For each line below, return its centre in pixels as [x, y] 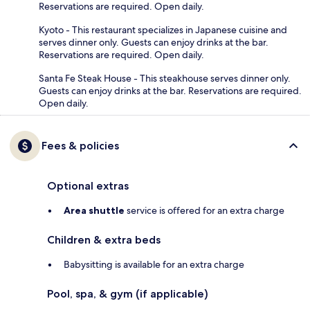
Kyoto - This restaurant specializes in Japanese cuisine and [163, 29]
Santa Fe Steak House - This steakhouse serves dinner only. [165, 78]
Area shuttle [94, 210]
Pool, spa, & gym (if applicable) [128, 293]
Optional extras [88, 185]
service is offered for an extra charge [204, 210]
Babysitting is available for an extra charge [154, 264]
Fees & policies [80, 145]
